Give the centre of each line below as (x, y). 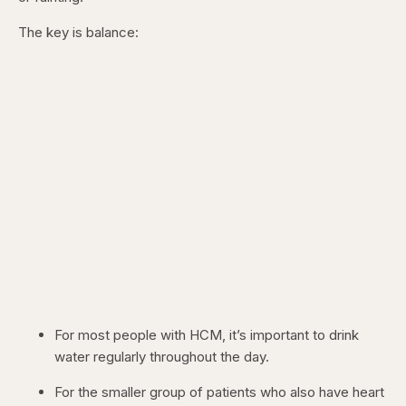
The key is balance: (78, 33)
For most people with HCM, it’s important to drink (207, 335)
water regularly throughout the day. (162, 357)
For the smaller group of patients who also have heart (219, 392)
